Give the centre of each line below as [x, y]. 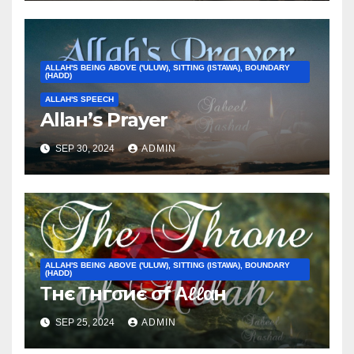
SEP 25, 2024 [85, 323]
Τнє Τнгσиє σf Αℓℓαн [134, 294]
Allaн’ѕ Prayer [104, 120]
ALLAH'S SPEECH [79, 100]
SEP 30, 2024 [85, 149]
